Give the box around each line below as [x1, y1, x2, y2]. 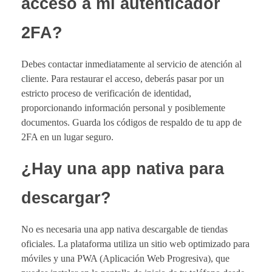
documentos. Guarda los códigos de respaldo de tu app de [21, 117, 242, 128]
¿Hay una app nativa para [21, 160, 224, 178]
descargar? [21, 189, 111, 208]
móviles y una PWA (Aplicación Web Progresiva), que [21, 253, 229, 264]
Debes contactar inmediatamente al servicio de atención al [21, 59, 242, 70]
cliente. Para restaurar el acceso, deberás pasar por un [21, 73, 224, 84]
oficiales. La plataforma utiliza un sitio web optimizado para [21, 239, 250, 250]
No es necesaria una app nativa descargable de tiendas [21, 224, 228, 235]
